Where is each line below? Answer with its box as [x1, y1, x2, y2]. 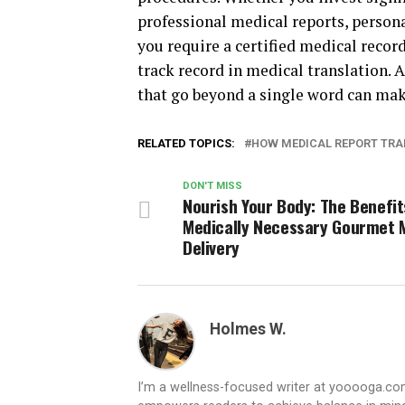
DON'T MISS [183, 180, 242, 192]
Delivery [183, 234, 240, 260]
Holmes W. [210, 320, 287, 338]
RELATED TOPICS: [137, 137, 235, 150]
